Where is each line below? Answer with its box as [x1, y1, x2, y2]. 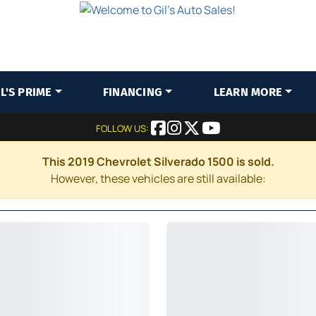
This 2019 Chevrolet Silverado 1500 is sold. [42, 154, 274, 169]
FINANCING [102, 85, 163, 99]
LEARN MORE [213, 85, 283, 99]
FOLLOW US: [96, 122, 151, 135]
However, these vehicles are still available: [50, 171, 266, 186]
